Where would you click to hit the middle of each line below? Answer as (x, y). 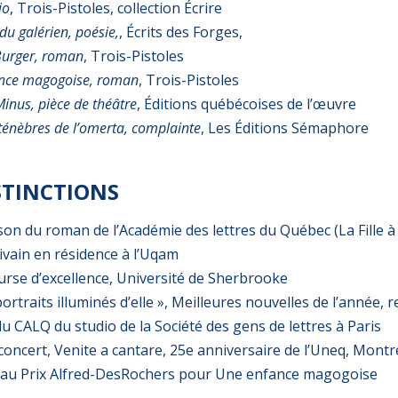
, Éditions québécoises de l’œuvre (247, 104)
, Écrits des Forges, (181, 32)
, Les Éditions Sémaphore (285, 128)
